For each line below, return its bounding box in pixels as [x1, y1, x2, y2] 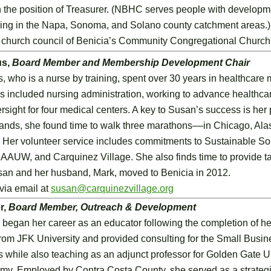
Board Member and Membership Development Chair [12, 57, 250, 68]
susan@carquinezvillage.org [51, 183, 174, 194]
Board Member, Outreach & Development [8, 202, 196, 212]
